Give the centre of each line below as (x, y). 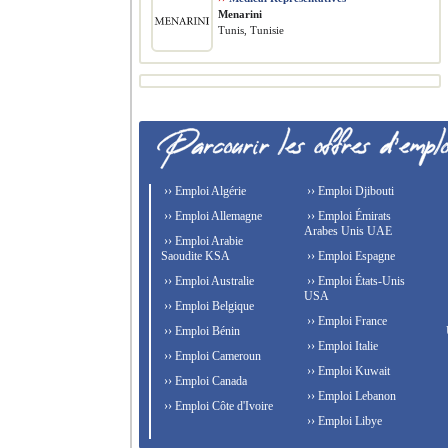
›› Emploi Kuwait (346, 371)
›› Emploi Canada (204, 381)
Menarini (240, 14)
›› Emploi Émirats (347, 216)
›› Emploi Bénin (200, 331)
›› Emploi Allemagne (211, 216)
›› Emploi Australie (207, 281)
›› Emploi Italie (340, 346)
